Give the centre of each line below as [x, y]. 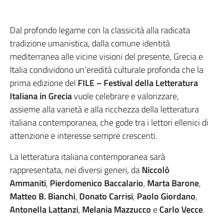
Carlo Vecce [181, 209]
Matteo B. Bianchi [43, 196]
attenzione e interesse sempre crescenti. [84, 136]
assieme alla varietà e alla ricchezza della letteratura [104, 109]
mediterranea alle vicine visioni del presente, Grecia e [106, 56]
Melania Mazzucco [117, 209]
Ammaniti [28, 183]
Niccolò [156, 170]
